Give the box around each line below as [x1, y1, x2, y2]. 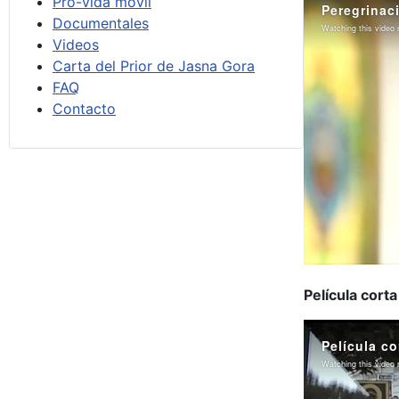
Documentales [53, 14, 149, 32]
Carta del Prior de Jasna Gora [53, 57, 255, 75]
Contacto [53, 100, 116, 118]
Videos [53, 36, 99, 53]
